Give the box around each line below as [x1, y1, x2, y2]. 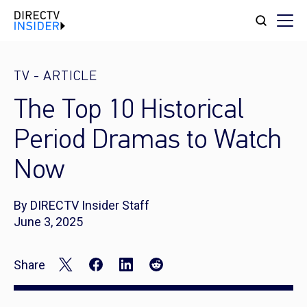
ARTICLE [43, 70, 97, 84]
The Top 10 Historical [14, 97, 244, 125]
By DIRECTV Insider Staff [14, 198, 149, 212]
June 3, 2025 [14, 214, 83, 229]
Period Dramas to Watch [14, 127, 282, 155]
